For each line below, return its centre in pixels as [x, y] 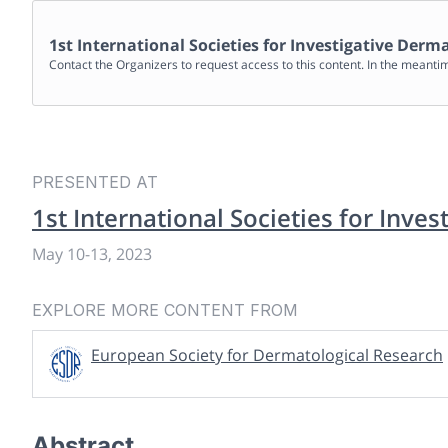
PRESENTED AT [95, 182]
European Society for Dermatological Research [267, 355]
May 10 [58, 254]
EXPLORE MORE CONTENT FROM [165, 310]
